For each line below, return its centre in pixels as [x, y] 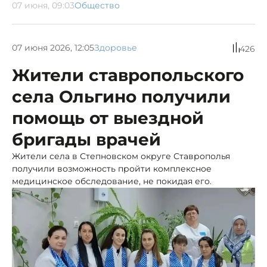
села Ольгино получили [121, 97]
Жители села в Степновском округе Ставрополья [121, 156]
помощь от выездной [108, 118]
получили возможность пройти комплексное [112, 169]
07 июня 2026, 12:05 [53, 47]
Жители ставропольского [128, 75]
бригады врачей [86, 140]
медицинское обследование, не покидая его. [112, 181]
